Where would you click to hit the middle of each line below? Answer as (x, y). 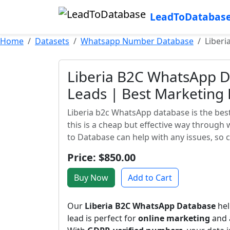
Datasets (52, 41)
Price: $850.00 (101, 157)
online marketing (174, 218)
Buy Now (91, 178)
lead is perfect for (103, 218)
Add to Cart (150, 178)
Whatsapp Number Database (137, 41)
